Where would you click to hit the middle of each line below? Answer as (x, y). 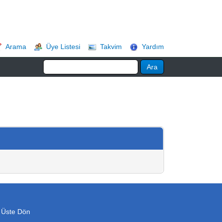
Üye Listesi (63, 47)
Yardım (153, 47)
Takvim (111, 47)
